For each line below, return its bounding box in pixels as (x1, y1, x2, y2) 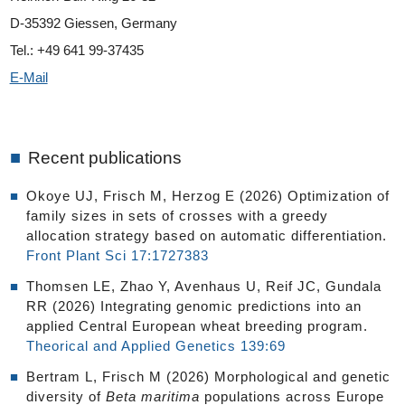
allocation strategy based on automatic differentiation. (25, 227, 387, 243)
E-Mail (9, 69, 48, 85)
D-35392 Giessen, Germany (9, 14, 177, 31)
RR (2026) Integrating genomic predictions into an (25, 297, 362, 314)
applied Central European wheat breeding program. (25, 317, 368, 334)
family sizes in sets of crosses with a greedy (25, 207, 328, 223)
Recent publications (27, 147, 182, 167)
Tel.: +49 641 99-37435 (9, 42, 144, 58)
